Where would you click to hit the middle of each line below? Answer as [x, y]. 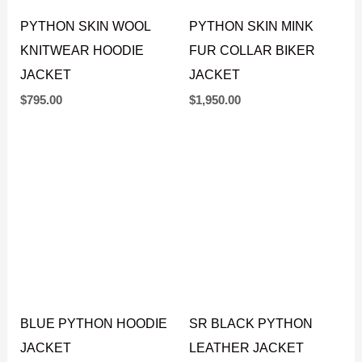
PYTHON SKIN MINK [251, 102]
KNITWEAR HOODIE [82, 126]
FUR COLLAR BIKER [252, 126]
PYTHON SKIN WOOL [86, 102]
